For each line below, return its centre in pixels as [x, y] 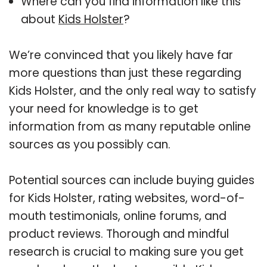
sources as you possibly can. [90, 144]
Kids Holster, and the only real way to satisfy [133, 91]
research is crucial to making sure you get [126, 252]
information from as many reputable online [130, 126]
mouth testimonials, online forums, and [118, 216]
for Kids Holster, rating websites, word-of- [127, 198]
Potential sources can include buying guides [132, 180]
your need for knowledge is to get [104, 108]
